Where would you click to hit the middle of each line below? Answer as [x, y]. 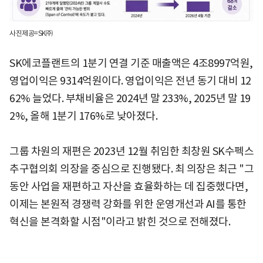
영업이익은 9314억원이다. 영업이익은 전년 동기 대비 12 [130, 80]
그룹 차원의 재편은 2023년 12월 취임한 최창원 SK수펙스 [131, 151]
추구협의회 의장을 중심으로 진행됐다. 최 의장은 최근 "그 [131, 168]
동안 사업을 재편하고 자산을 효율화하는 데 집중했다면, [129, 186]
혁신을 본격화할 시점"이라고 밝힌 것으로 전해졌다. [120, 221]
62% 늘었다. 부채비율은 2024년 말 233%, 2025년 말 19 [130, 98]
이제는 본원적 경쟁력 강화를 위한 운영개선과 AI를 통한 [128, 204]
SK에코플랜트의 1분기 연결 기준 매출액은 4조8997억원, [131, 63]
